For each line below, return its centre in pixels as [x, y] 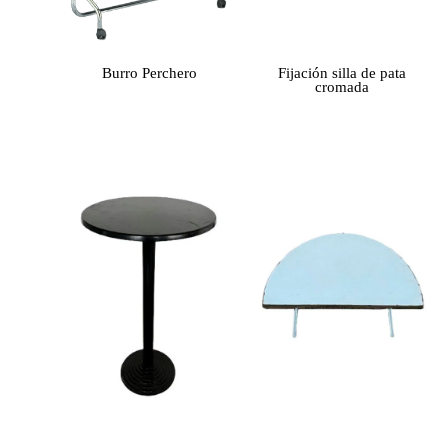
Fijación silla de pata [341, 72]
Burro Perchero [150, 72]
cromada [341, 86]
